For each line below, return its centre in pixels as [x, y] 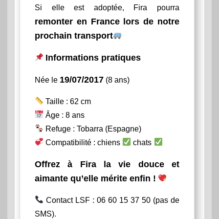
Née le [47, 80]
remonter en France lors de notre [107, 21]
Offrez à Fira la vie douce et [107, 164]
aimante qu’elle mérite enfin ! [95, 178]
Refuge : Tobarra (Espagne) [93, 129]
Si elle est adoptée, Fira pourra [107, 7]
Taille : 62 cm [67, 101]
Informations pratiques [93, 57]
